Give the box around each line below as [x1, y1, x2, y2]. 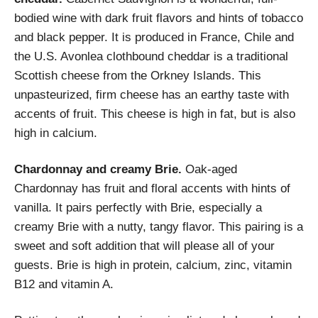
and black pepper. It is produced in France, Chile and [14, 31, 294, 45]
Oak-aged [182, 163, 237, 177]
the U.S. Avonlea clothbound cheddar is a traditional [14, 50, 288, 64]
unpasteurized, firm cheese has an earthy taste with [14, 88, 289, 102]
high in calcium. [14, 126, 97, 141]
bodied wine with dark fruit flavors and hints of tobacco [14, 11, 303, 26]
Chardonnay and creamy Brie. [14, 163, 182, 177]
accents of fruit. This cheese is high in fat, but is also [14, 107, 295, 121]
